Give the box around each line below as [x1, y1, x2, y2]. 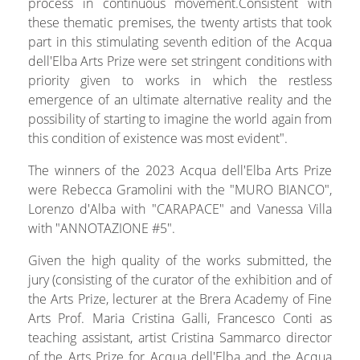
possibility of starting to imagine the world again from [27, 110, 333, 129]
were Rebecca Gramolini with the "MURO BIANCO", [27, 181, 333, 199]
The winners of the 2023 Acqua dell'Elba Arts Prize [27, 162, 333, 180]
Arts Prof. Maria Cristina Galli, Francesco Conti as [27, 309, 333, 328]
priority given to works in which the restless [27, 72, 333, 90]
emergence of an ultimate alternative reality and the [27, 91, 333, 109]
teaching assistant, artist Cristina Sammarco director [27, 329, 333, 347]
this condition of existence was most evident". [27, 129, 288, 148]
